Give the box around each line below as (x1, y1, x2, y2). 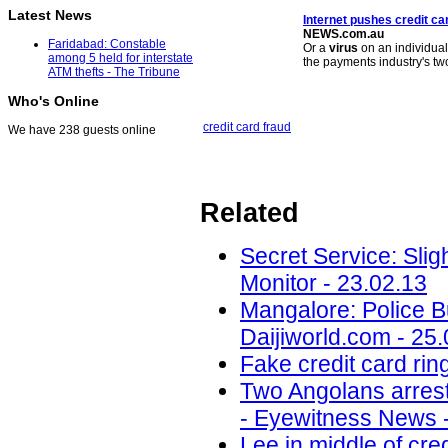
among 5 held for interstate (48, 51, 193, 66)
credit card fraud (203, 120, 291, 134)
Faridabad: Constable (48, 37, 166, 52)
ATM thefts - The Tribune (48, 65, 180, 80)
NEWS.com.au (303, 27, 384, 41)
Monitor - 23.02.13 (240, 270, 427, 297)
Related (200, 198, 299, 229)
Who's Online (8, 93, 99, 110)
